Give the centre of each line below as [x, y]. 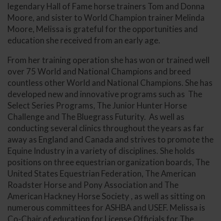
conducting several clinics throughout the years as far [106, 128]
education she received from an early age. [84, 40]
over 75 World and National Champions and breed [99, 71]
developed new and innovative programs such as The [105, 94]
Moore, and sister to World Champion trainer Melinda [106, 17]
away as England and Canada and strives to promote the [110, 139]
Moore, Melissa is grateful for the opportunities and [103, 29]
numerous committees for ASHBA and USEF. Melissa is [106, 207]
